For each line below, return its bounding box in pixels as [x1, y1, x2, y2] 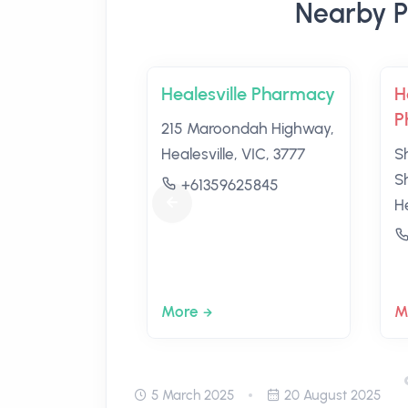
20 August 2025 [284, 387, 381, 403]
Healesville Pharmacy [161, 83, 335, 105]
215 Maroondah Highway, [161, 119, 334, 138]
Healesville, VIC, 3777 [161, 145, 305, 163]
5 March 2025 [151, 387, 234, 403]
